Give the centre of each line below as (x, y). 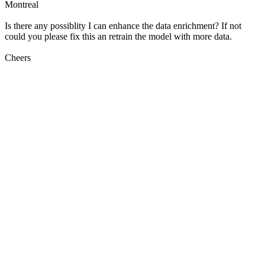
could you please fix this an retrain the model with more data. (118, 37)
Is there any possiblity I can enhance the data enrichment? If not (123, 26)
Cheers (18, 58)
